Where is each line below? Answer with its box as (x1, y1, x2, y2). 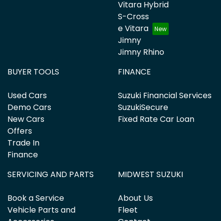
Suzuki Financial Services (118, 90, 212, 101)
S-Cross (118, 11, 149, 22)
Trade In (7, 137, 39, 148)
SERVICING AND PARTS (7, 169, 94, 180)
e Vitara (118, 23, 148, 34)
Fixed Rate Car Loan (118, 113, 194, 125)
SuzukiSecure (118, 102, 168, 113)
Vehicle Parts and (7, 204, 75, 216)
